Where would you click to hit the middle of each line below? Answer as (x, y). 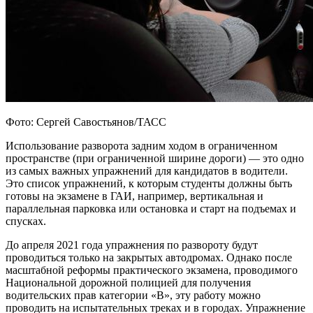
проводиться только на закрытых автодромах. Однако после (149, 257)
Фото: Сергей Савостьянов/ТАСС (86, 122)
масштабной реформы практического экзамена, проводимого (152, 270)
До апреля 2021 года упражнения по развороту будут (132, 245)
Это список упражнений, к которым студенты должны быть (149, 183)
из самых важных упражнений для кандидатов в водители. (147, 170)
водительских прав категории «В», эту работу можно (133, 295)
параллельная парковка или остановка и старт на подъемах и (151, 208)
